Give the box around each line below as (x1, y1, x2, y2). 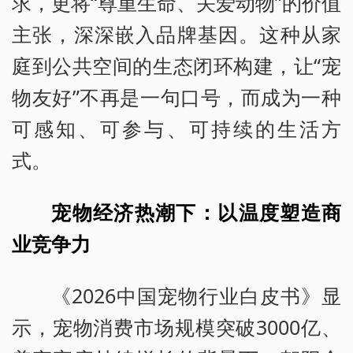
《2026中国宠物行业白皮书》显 (51, 281, 341, 309)
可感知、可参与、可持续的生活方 (12, 114, 341, 142)
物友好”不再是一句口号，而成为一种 (12, 83, 341, 110)
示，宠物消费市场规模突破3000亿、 (12, 313, 341, 340)
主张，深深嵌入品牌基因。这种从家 (12, 20, 341, 47)
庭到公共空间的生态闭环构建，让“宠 (12, 51, 341, 79)
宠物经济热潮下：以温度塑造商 (51, 198, 341, 225)
